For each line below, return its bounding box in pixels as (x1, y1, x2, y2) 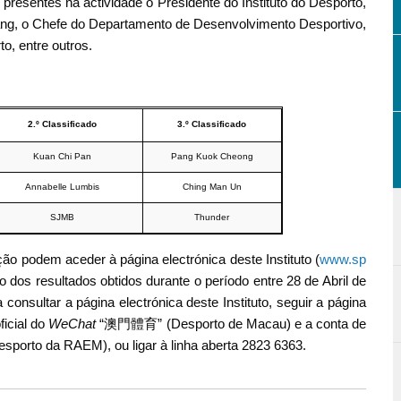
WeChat (48, 316, 96, 332)
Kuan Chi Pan (32, 150, 91, 161)
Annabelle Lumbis (24, 181, 99, 192)
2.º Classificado (27, 118, 97, 129)
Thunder (194, 211, 229, 222)
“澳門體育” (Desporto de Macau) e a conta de (96, 316, 367, 332)
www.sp (320, 252, 366, 268)
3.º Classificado (177, 118, 246, 129)
